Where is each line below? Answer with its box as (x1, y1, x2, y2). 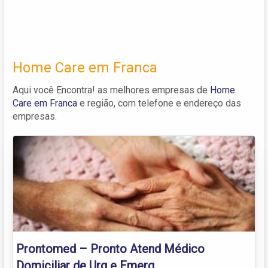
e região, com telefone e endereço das (77, 97, 241, 109)
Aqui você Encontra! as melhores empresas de (13, 84, 210, 96)
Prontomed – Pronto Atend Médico (16, 241, 205, 256)
